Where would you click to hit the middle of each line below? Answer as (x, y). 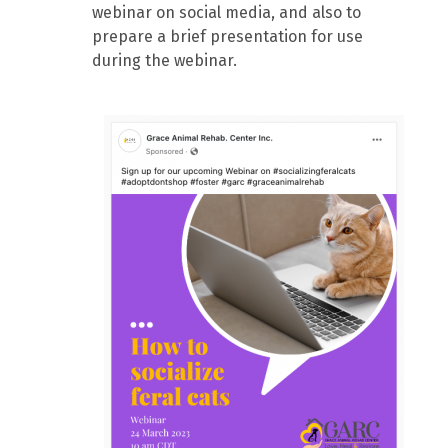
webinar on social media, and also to (227, 12)
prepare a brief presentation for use (228, 36)
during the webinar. (165, 60)
